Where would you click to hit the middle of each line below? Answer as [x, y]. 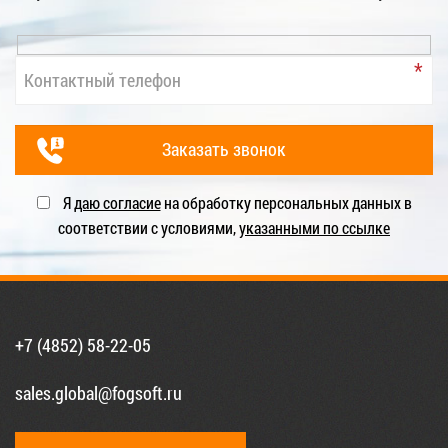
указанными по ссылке [314, 227]
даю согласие [117, 202]
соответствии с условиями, [148, 227]
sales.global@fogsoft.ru [98, 392]
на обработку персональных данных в [286, 202]
